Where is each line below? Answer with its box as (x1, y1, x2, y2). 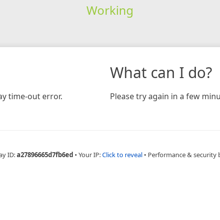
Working (86, 1, 134, 18)
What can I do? (110, 62, 212, 82)
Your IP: (78, 150, 102, 159)
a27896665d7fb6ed (16, 150, 73, 159)
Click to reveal (102, 150, 142, 159)
